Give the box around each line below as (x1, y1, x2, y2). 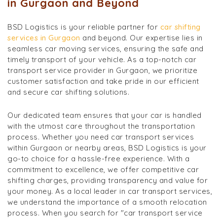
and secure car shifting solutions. (7, 87, 129, 97)
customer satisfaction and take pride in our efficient (7, 76, 199, 86)
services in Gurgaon (7, 33, 80, 42)
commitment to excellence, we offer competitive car (7, 164, 199, 174)
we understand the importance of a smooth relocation (7, 197, 207, 207)
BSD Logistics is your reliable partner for (7, 22, 160, 32)
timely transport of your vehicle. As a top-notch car (7, 54, 196, 64)
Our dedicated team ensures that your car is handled (7, 110, 202, 120)
